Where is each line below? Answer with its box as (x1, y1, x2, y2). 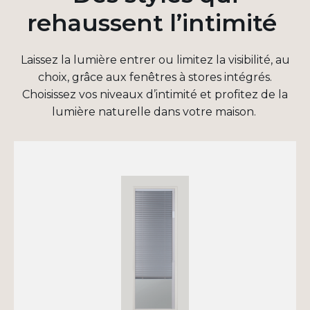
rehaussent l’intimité (27, 8, 277, 37)
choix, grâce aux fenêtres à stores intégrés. (38, 70, 272, 84)
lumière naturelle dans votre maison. (51, 104, 256, 118)
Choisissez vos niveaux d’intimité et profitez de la (22, 87, 288, 101)
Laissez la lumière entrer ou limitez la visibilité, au (20, 53, 290, 66)
